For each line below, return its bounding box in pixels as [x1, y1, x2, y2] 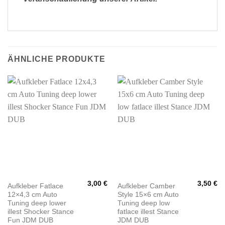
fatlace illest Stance [117, 207, 179, 215]
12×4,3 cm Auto [7, 190, 57, 198]
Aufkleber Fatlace [7, 182, 63, 190]
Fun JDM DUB [7, 216, 53, 224]
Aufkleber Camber [117, 182, 175, 190]
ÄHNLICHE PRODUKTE [8, 55, 105, 64]
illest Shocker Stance [7, 207, 74, 215]
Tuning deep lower [7, 199, 66, 207]
